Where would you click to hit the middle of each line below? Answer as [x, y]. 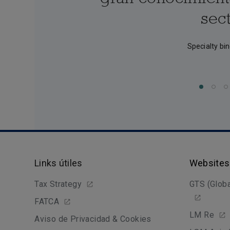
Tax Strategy [58, 184]
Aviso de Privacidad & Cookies [93, 219]
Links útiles [59, 163]
